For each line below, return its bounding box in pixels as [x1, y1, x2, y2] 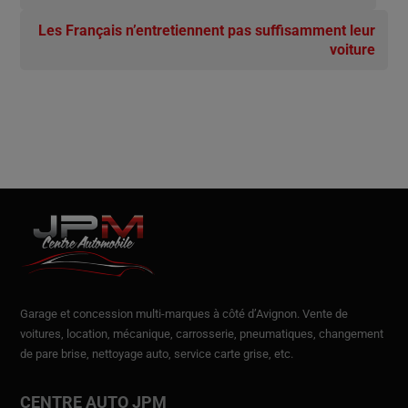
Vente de [302, 307, 348, 321]
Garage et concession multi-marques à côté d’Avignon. [20, 307, 302, 321]
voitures [20, 327, 61, 342]
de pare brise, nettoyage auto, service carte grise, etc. [20, 347, 293, 362]
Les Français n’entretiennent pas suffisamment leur [38, 22, 375, 40]
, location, [61, 327, 113, 342]
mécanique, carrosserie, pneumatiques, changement [113, 327, 383, 342]
